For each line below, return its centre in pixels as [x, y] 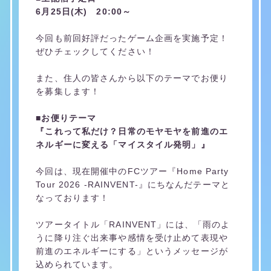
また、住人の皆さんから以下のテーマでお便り [132, 78]
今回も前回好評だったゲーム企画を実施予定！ [132, 38]
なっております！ [73, 198]
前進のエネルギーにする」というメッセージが [132, 251]
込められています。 [77, 265]
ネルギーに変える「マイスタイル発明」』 [123, 145]
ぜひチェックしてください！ [95, 52]
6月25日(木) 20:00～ [84, 12]
